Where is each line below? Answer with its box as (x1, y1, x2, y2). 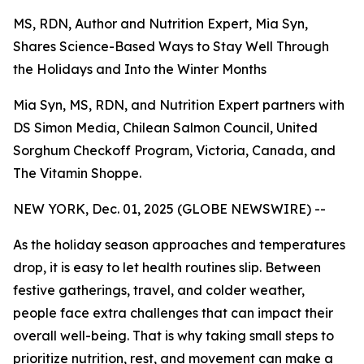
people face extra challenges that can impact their (13, 305, 333, 321)
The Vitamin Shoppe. (13, 165, 141, 181)
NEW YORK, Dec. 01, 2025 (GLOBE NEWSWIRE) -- (13, 201, 326, 217)
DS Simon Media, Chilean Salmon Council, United (13, 119, 318, 136)
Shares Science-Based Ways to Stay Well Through (13, 38, 329, 54)
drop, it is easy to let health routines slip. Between (13, 259, 321, 275)
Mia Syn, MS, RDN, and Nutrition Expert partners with (13, 97, 344, 113)
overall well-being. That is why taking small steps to (13, 327, 334, 344)
